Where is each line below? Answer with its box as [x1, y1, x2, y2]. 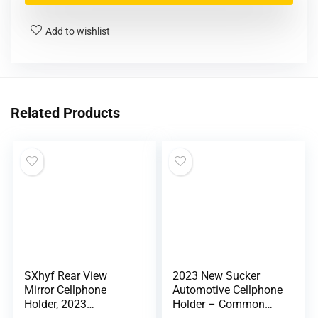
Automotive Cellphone [172, 283, 283, 297]
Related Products [11, 104, 120, 121]
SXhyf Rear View [24, 268, 108, 283]
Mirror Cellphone [24, 283, 107, 297]
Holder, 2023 [24, 297, 87, 311]
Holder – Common [172, 297, 265, 311]
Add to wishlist [45, 25, 110, 37]
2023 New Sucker [172, 268, 261, 283]
